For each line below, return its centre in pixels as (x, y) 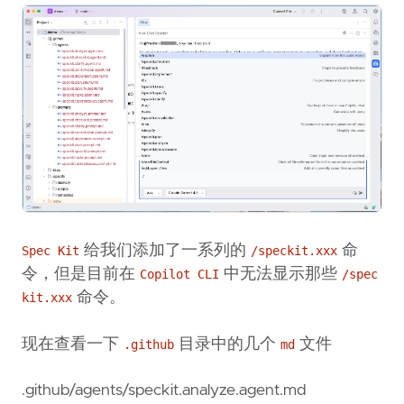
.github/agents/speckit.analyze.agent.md (164, 391)
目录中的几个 (227, 344)
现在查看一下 (73, 344)
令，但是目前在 (81, 275)
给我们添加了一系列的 (165, 251)
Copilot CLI (179, 275)
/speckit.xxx (294, 251)
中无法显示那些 (280, 275)
